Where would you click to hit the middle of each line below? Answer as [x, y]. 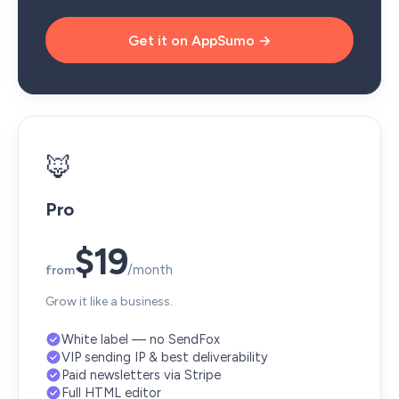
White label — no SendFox [141, 339]
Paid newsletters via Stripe [141, 375]
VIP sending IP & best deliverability [165, 357]
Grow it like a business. [109, 301]
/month [150, 270]
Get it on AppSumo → [199, 40]
